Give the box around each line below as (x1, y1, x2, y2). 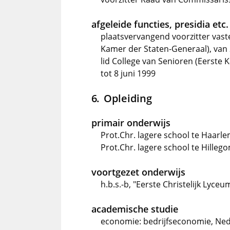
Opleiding (103, 91, 152, 105)
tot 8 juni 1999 (101, 68, 156, 79)
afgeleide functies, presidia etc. (91, 18, 228, 30)
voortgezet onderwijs (91, 166, 185, 178)
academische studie (91, 203, 178, 215)
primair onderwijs (91, 117, 170, 129)
